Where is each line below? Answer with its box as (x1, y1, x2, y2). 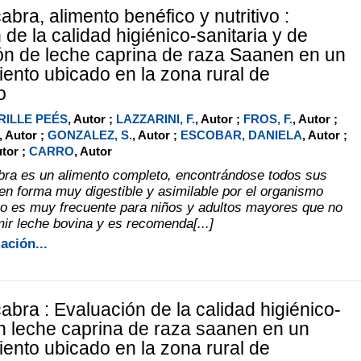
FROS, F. (243, 111, 293, 126)
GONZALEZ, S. (47, 127, 132, 142)
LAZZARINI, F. (115, 111, 195, 126)
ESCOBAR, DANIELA (180, 127, 302, 142)
